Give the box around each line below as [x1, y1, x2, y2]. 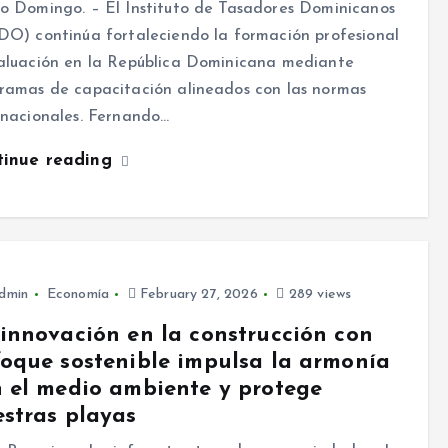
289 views [284, 287, 352, 303]
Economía [46, 287, 109, 303]
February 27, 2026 [135, 287, 258, 303]
